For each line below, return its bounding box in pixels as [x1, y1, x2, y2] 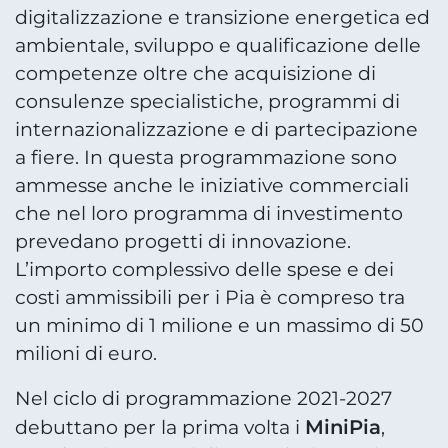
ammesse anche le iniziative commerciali [15, 174, 409, 198]
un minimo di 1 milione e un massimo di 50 [15, 314, 424, 338]
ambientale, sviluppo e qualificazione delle [15, 34, 421, 58]
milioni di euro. [15, 342, 157, 366]
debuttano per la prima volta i [15, 415, 305, 439]
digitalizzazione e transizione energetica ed [15, 6, 430, 30]
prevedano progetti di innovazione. [15, 230, 351, 254]
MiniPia [305, 414, 381, 439]
